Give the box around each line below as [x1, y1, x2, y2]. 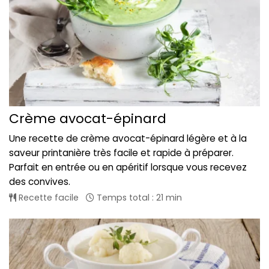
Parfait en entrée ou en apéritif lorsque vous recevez [9, 160, 247, 174]
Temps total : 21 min [94, 191, 182, 204]
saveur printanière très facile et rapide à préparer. [9, 146, 234, 159]
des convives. [9, 175, 70, 188]
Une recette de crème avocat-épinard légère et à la [9, 131, 247, 145]
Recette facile [16, 191, 79, 204]
